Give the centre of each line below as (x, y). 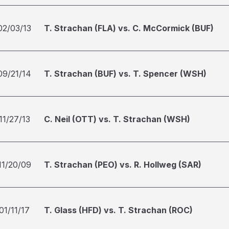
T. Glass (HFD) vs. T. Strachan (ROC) (118, 210)
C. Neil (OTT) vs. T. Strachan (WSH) (117, 119)
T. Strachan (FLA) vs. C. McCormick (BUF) (129, 28)
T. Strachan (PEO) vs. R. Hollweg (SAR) (123, 165)
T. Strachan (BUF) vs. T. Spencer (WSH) (125, 74)
